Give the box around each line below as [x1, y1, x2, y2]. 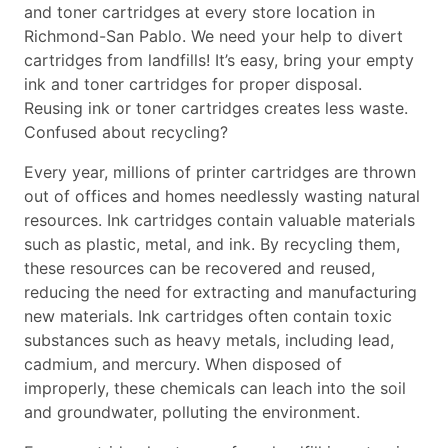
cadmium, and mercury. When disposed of [24, 354, 342, 374]
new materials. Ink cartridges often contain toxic [24, 306, 392, 326]
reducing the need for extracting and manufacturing [24, 282, 417, 302]
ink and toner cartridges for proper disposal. [24, 74, 362, 94]
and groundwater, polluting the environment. [24, 402, 360, 422]
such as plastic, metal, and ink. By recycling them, [24, 234, 400, 254]
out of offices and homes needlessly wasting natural [24, 186, 420, 206]
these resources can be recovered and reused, [24, 258, 375, 278]
